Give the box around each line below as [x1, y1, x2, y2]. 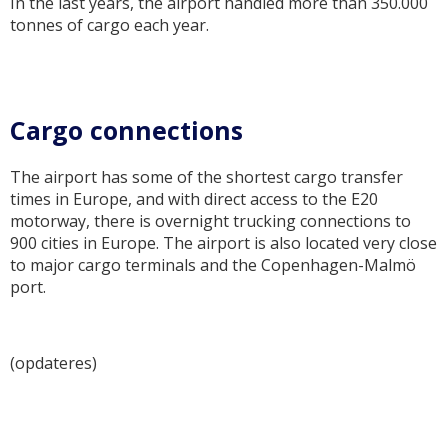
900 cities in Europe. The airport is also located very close [10, 232, 437, 254]
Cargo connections [10, 113, 243, 147]
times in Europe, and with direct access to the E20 [10, 188, 378, 210]
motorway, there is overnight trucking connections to [10, 210, 411, 232]
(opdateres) [10, 352, 97, 374]
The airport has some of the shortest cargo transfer [10, 166, 403, 188]
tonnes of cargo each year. [10, 14, 209, 36]
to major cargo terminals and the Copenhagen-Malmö [10, 254, 416, 276]
